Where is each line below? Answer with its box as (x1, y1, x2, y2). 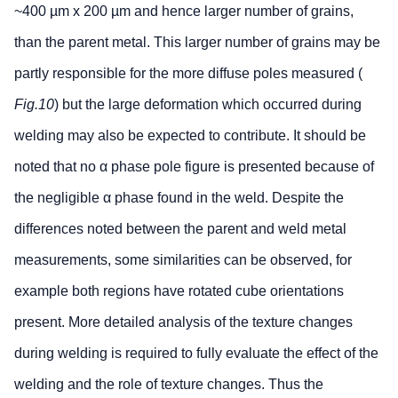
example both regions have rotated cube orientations (14, 283, 344, 299)
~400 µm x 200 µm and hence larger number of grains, (14, 4, 354, 20)
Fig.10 (14, 97, 54, 113)
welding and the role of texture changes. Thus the (14, 377, 323, 393)
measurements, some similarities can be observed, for (14, 252, 352, 268)
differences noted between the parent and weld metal (14, 221, 346, 237)
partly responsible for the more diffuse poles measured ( (14, 66, 362, 82)
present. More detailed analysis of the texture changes (14, 314, 353, 330)
